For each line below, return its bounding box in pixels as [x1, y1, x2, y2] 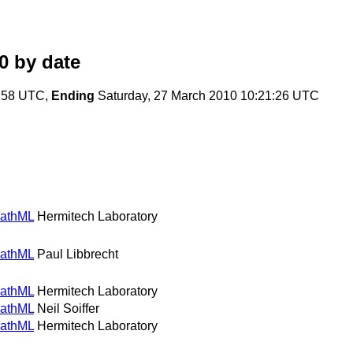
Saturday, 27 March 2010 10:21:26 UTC [95, 89, 319, 103]
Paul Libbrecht [37, 247, 118, 261]
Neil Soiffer [37, 301, 99, 315]
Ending [51, 89, 95, 103]
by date [9, 51, 80, 73]
